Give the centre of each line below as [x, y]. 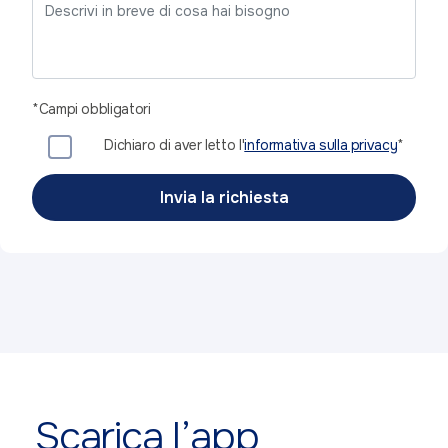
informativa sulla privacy [321, 145]
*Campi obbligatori [91, 109]
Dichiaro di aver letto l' [174, 145]
